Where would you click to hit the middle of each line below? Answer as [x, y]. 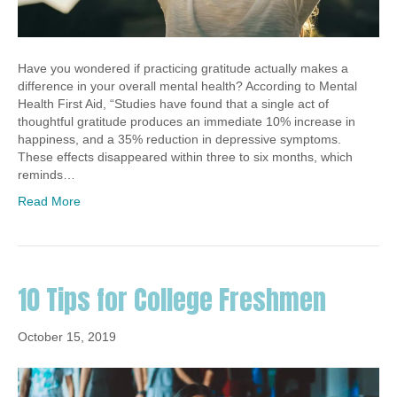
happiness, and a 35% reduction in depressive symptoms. [179, 140]
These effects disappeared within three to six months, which [185, 157]
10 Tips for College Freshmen [172, 300]
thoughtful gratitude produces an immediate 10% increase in [187, 122]
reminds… [47, 175]
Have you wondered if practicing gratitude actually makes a [183, 69]
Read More [49, 202]
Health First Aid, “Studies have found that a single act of [173, 104]
